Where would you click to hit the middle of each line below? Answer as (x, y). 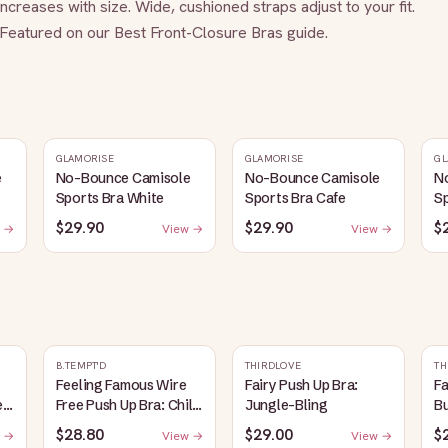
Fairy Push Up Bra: (301, 385)
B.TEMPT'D (80, 365)
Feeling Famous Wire (121, 385)
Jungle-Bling (286, 405)
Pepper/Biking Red (113, 425)
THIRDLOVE (273, 365)
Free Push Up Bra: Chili (126, 405)
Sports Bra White (110, 198)
